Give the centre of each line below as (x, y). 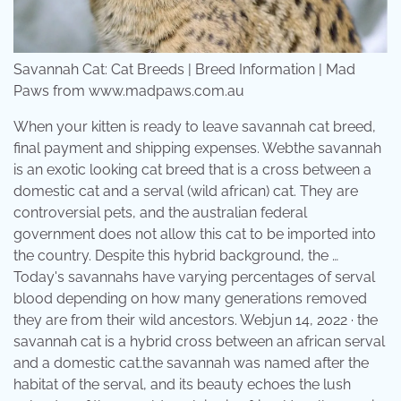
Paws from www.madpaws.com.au (129, 90)
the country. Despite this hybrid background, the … (176, 255)
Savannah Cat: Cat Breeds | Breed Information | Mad (184, 69)
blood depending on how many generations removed (190, 298)
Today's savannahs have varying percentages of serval (194, 277)
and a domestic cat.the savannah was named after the (191, 363)
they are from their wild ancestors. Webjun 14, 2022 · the (196, 320)
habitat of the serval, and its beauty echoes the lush (182, 384)
